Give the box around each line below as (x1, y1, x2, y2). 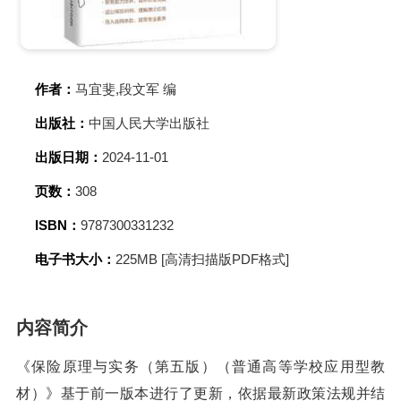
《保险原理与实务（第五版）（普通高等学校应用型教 (16, 359, 385, 374)
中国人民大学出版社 (89, 115, 209, 131)
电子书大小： (35, 252, 115, 267)
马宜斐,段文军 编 (75, 81, 176, 97)
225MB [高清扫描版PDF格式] (115, 252, 289, 267)
